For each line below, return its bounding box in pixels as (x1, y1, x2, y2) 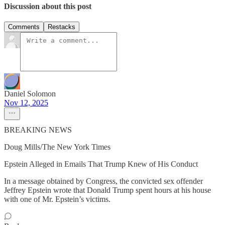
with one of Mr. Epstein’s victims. (4, 195, 110, 204)
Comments (8, 23, 40, 31)
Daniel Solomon (4, 89, 56, 98)
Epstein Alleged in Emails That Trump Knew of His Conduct (4, 160, 198, 169)
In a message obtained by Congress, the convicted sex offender (4, 177, 203, 186)
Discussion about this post (4, 2, 91, 11)
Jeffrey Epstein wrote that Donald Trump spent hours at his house (4, 186, 211, 195)
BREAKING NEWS (4, 126, 72, 135)
